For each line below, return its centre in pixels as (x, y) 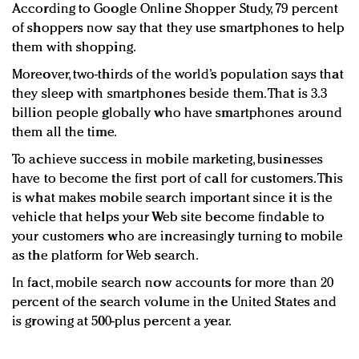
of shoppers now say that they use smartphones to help (179, 29)
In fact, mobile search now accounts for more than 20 (173, 284)
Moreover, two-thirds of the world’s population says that (178, 75)
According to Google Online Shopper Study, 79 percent (175, 10)
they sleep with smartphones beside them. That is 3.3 (170, 95)
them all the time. (65, 133)
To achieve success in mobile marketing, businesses (168, 160)
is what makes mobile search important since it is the (173, 199)
